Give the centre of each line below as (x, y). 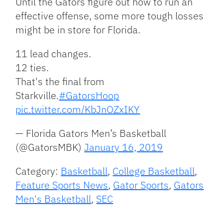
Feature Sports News (62, 185)
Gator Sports (141, 185)
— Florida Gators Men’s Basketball (91, 133)
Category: (38, 171)
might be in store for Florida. (78, 30)
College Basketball (154, 171)
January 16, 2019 (124, 147)
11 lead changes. (54, 54)
